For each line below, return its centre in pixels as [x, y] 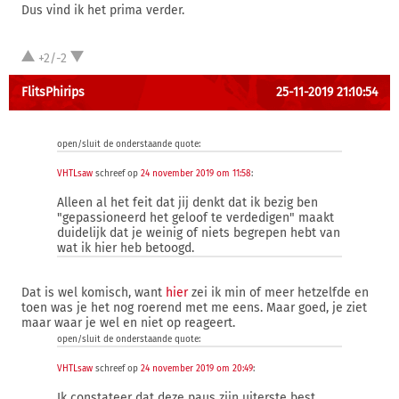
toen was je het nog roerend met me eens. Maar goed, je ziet [194, 308]
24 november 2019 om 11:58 [196, 174]
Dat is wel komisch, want [94, 293]
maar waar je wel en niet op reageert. [128, 323]
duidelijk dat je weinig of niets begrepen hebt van [199, 233]
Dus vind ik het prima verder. [103, 10]
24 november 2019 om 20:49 [197, 369]
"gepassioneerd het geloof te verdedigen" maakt [195, 218]
